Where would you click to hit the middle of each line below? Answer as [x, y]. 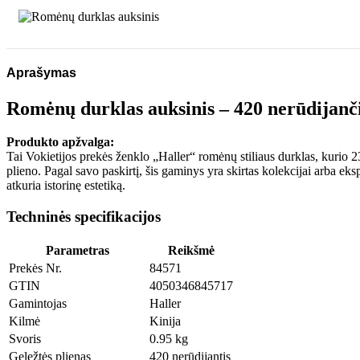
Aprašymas [41, 73]
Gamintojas [38, 303]
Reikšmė [191, 250]
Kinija [165, 321]
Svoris [25, 338]
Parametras [78, 250]
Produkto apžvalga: [60, 142]
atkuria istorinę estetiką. [66, 186]
